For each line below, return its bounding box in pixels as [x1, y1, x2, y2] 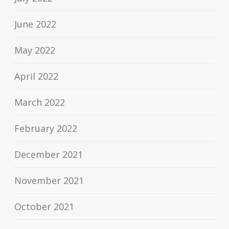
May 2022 [14, 44, 56, 57]
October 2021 [14, 200, 75, 213]
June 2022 [14, 18, 57, 31]
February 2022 [14, 122, 78, 135]
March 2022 [14, 96, 65, 109]
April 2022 [14, 70, 59, 83]
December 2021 [14, 148, 83, 161]
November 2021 [14, 174, 84, 187]
